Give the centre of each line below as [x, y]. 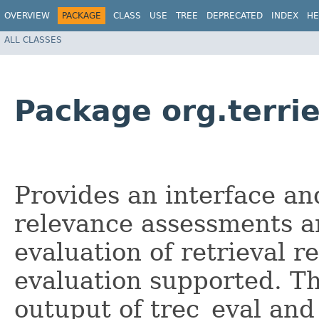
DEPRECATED [235, 16]
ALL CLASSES [33, 40]
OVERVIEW [27, 16]
